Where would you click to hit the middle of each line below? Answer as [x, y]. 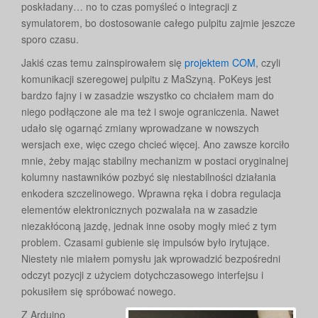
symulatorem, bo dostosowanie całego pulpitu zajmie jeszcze [158, 23]
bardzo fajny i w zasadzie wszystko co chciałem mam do [148, 95]
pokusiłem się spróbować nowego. [99, 291]
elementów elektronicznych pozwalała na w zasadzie [139, 210]
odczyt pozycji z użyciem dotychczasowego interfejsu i [142, 275]
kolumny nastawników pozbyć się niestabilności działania [149, 177]
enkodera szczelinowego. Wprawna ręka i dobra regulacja [151, 193]
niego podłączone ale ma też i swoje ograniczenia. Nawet [150, 112]
